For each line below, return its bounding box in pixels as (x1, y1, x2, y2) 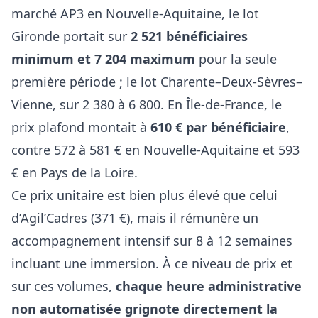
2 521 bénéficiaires (131, 27, 248, 45)
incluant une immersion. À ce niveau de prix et (11, 254, 292, 272)
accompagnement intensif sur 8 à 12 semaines (11, 231, 292, 249)
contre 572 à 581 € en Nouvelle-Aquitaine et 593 (11, 141, 300, 158)
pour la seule (195, 50, 277, 67)
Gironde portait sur (11, 27, 131, 45)
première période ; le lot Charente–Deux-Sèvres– (11, 72, 302, 90)
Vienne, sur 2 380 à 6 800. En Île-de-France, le (11, 95, 282, 113)
